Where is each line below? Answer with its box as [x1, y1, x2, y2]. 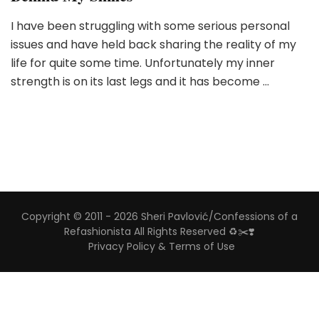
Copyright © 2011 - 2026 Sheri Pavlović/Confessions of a [21, 209, 298, 224]
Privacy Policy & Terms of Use [88, 239, 235, 254]
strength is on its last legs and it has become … [11, 73, 269, 90]
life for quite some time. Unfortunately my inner [11, 55, 275, 72]
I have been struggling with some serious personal [11, 18, 290, 35]
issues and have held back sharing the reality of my [11, 36, 296, 53]
